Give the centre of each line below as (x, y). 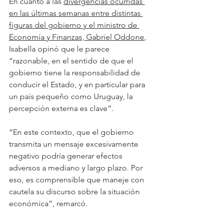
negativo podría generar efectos (67, 156)
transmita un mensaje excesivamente (75, 144)
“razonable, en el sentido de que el (72, 60)
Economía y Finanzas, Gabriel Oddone (77, 37)
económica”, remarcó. (48, 203)
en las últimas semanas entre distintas (76, 13)
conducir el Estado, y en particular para (78, 84)
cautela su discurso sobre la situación (75, 191)
